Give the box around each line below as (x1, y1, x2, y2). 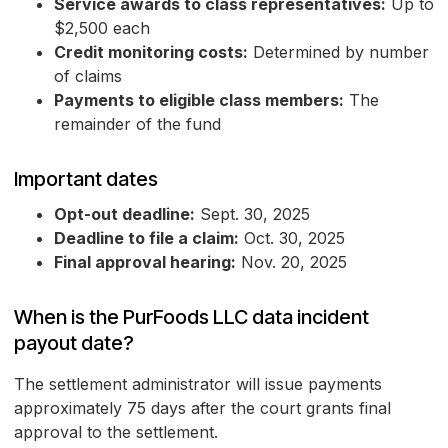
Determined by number (248, 42, 429, 63)
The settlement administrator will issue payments (14, 374, 382, 395)
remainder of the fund (54, 114, 221, 135)
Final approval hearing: (54, 252, 236, 273)
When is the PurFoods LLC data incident (14, 305, 369, 330)
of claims (54, 66, 122, 87)
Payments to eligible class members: (54, 90, 344, 111)
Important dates (14, 167, 158, 192)
